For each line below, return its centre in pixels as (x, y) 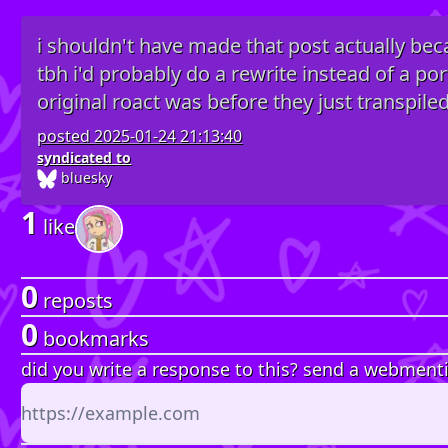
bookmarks (94, 339)
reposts (76, 301)
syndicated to (84, 157)
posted (66, 136)
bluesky (85, 177)
